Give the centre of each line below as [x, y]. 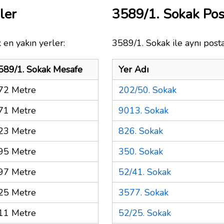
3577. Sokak [143, 192]
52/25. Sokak [145, 213]
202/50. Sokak [147, 90]
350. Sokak [141, 151]
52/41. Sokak [145, 172]
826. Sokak [141, 131]
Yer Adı [133, 69]
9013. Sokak [143, 110]
